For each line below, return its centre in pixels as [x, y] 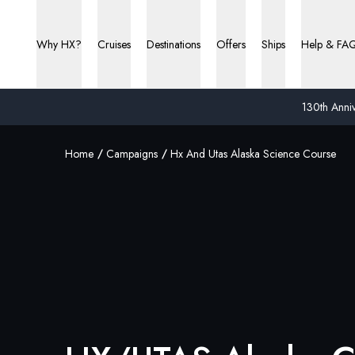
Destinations [174, 44]
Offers [231, 44]
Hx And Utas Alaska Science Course [253, 154]
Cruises [114, 44]
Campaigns [132, 154]
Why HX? [59, 44]
